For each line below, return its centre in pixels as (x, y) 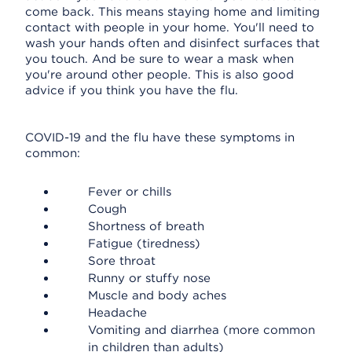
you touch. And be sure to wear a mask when (159, 59)
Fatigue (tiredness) (144, 244)
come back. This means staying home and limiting (172, 12)
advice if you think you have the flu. (132, 90)
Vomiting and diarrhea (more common (202, 330)
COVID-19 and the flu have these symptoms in (160, 137)
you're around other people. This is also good (159, 75)
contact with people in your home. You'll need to (170, 27)
